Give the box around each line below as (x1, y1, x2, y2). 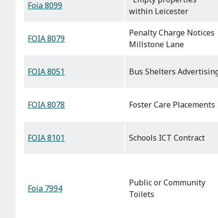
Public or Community (129, 177, 205, 188)
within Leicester (129, 6, 188, 17)
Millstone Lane (129, 39, 184, 50)
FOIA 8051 (28, 66, 65, 77)
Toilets (129, 189, 154, 200)
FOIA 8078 (28, 99, 65, 110)
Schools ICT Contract (129, 132, 205, 144)
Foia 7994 (28, 183, 62, 194)
